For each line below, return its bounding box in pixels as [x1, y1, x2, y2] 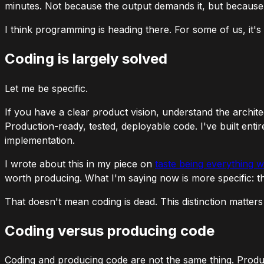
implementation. [5, 134, 75, 146]
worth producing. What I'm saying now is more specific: [5, 171, 257, 184]
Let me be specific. [5, 82, 88, 94]
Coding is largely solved [5, 49, 167, 67]
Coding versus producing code [5, 222, 214, 239]
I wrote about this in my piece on [5, 157, 155, 170]
